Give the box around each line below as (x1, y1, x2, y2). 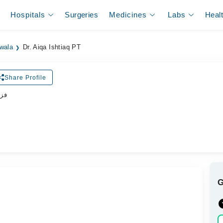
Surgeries (65, 10, 98, 19)
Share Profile (4, 74, 46, 81)
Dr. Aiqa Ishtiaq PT (22, 44, 81, 51)
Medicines (109, 10, 147, 19)
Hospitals (10, 10, 46, 19)
